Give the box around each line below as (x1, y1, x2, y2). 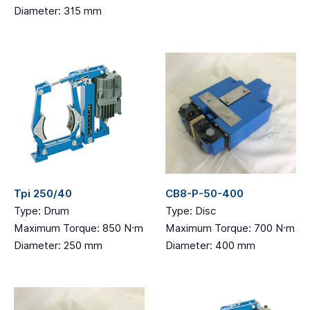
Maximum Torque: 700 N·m (165, 222, 295, 235)
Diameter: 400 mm (165, 239, 255, 252)
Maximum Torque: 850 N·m (14, 222, 143, 235)
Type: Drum (14, 205, 69, 217)
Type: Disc (165, 205, 216, 217)
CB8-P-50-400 (165, 188, 244, 200)
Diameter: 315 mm (14, 5, 102, 17)
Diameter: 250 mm (14, 239, 102, 252)
